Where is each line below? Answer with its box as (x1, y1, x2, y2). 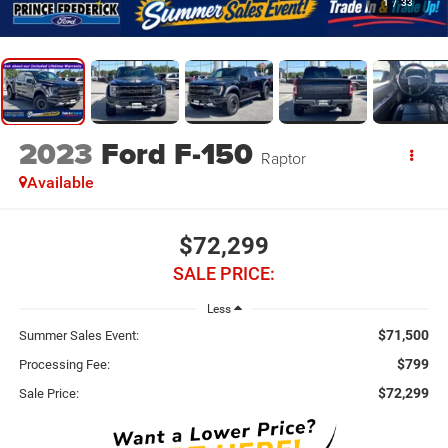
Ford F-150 (100, 132, 253, 177)
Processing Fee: (18, 357, 110, 373)
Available (26, 173, 94, 193)
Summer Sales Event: (18, 328, 139, 344)
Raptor (260, 147, 306, 170)
